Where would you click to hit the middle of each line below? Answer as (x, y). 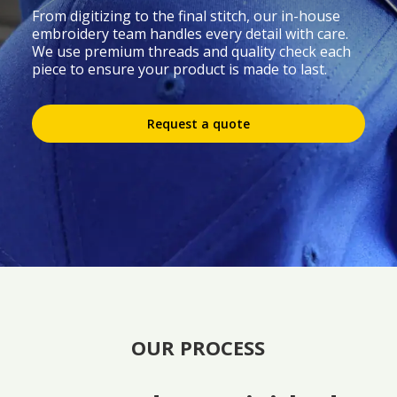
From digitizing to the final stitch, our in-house (186, 16)
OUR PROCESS (198, 347)
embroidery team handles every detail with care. (190, 33)
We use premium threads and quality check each (191, 51)
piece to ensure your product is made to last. (179, 69)
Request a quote (198, 123)
